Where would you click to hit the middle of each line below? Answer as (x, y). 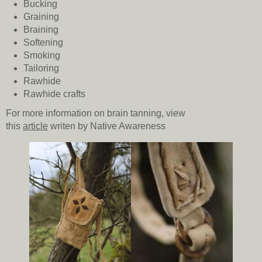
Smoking (42, 56)
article (35, 126)
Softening (43, 43)
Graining (41, 17)
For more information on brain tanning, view (96, 113)
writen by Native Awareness (107, 126)
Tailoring (41, 68)
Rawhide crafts (54, 94)
